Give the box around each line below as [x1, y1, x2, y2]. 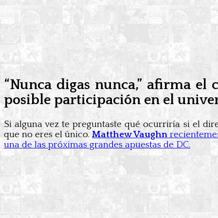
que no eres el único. [4, 129, 92, 140]
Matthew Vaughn [92, 129, 168, 140]
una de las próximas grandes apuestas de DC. [4, 139, 190, 150]
